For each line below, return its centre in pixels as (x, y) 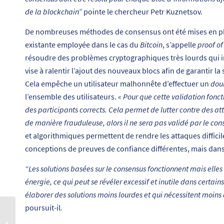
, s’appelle (180, 45)
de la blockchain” (54, 12)
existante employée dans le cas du (82, 45)
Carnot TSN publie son (47, 213)
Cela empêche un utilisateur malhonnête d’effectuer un (118, 84)
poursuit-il (43, 207)
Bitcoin (151, 45)
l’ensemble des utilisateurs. (71, 97)
